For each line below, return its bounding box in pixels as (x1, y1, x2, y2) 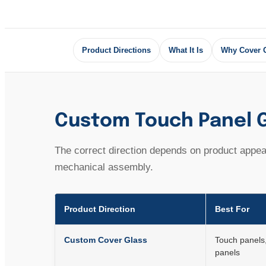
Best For (215, 204, 249, 214)
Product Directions (81, 46, 151, 55)
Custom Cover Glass (64, 235, 147, 245)
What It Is (168, 46, 203, 55)
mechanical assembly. (55, 161, 153, 173)
